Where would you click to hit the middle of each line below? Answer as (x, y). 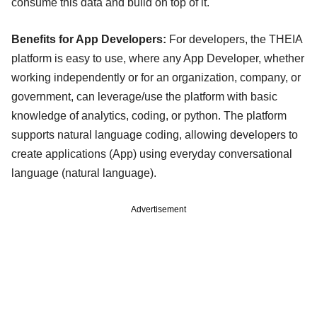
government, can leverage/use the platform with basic (144, 97)
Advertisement (158, 210)
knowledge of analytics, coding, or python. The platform (149, 116)
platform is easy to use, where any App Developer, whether (158, 59)
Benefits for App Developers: (89, 40)
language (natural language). (87, 173)
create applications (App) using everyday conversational (152, 154)
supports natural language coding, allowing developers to (155, 135)
